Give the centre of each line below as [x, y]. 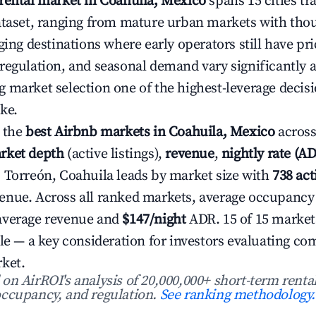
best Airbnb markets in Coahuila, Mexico [150, 132]
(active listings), [115, 154]
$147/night [154, 220]
